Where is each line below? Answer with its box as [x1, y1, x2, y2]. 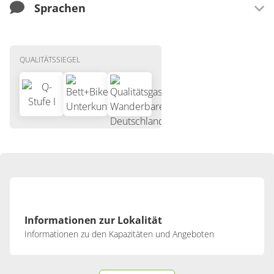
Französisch [49, 56, 99, 69]
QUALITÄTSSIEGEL [20, 54, 80, 65]
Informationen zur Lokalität [24, 213, 162, 227]
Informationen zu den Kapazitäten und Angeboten [24, 228, 214, 240]
